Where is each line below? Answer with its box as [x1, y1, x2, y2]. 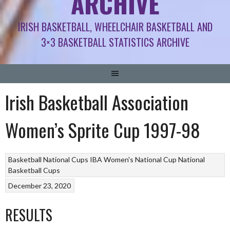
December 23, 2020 [8, 181, 71, 190]
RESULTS [5, 204, 52, 225]
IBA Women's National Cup [90, 155, 177, 164]
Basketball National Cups [8, 155, 89, 164]
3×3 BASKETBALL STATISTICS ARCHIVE [41, 34, 189, 50]
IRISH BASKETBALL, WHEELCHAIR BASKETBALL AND [17, 18, 213, 34]
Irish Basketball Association [5, 88, 188, 116]
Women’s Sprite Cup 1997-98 [5, 116, 200, 143]
